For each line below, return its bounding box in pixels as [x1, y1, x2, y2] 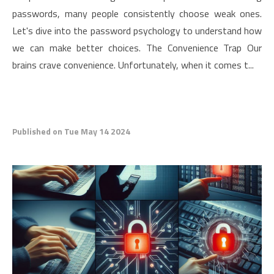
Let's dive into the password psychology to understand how [12, 23, 262, 38]
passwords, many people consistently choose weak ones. [12, 6, 262, 21]
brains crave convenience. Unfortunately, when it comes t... [12, 57, 254, 72]
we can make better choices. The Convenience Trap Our [12, 40, 262, 55]
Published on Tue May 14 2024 [12, 125, 130, 138]
